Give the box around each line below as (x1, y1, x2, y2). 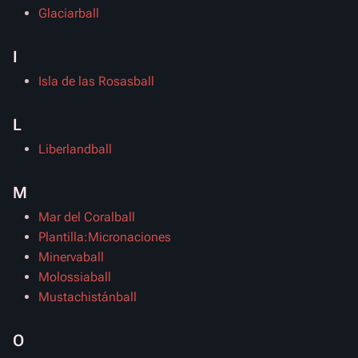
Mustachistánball (38, 289, 137, 304)
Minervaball (38, 249, 104, 265)
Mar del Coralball (38, 209, 135, 225)
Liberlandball (38, 141, 112, 157)
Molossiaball (38, 269, 111, 284)
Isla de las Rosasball (38, 74, 154, 89)
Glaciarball (38, 6, 99, 21)
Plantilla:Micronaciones (38, 229, 171, 245)
